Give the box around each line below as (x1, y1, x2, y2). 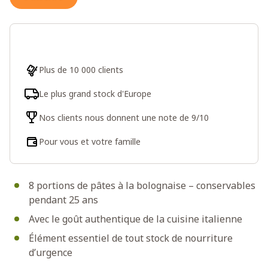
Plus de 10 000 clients (39, 63, 123, 75)
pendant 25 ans (29, 193, 98, 206)
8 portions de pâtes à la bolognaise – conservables (29, 178, 255, 192)
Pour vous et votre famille (39, 135, 141, 147)
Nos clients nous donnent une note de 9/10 (39, 111, 209, 123)
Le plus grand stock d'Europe (39, 87, 151, 99)
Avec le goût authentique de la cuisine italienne (29, 212, 242, 226)
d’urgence (29, 245, 72, 259)
